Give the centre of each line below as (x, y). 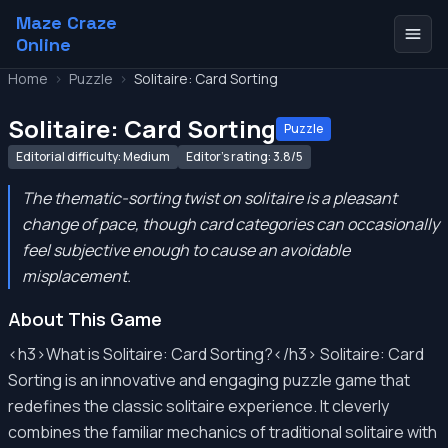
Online (43, 44)
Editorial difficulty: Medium (93, 156)
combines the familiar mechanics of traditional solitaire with (222, 432)
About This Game (85, 319)
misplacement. (76, 276)
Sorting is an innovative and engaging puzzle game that (209, 380)
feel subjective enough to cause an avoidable (186, 250)
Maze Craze (66, 22)
